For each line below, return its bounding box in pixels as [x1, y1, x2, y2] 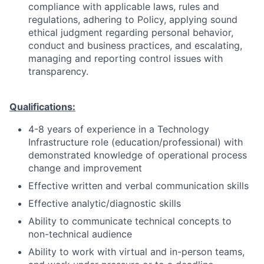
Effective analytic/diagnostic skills [28, 197, 181, 209]
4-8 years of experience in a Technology [28, 123, 209, 135]
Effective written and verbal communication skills [28, 180, 249, 192]
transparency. [28, 65, 88, 77]
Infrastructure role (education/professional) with [28, 136, 243, 148]
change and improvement [28, 162, 142, 174]
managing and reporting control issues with [28, 52, 223, 64]
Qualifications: [9, 101, 75, 113]
